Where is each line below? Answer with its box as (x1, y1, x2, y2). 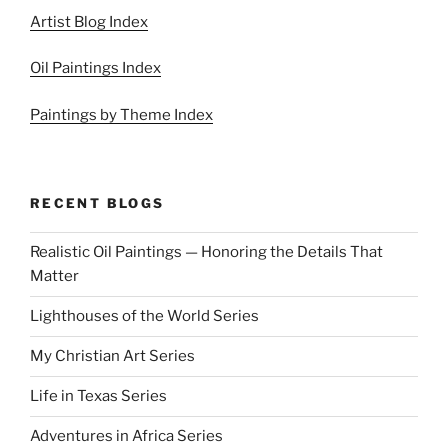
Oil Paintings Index (30, 59, 161, 78)
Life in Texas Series (30, 387, 167, 406)
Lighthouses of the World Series (30, 307, 259, 326)
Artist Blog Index (30, 12, 148, 31)
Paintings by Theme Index (30, 105, 213, 124)
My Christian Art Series (30, 347, 195, 366)
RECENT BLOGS (30, 195, 165, 212)
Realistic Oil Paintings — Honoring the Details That (30, 243, 383, 262)
